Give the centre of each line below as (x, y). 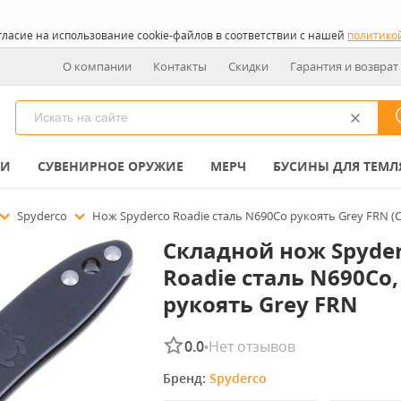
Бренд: (186, 378)
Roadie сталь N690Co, (280, 277)
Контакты (180, 66)
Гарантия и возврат (344, 66)
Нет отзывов (252, 346)
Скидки (248, 66)
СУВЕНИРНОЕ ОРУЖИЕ (111, 166)
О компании (97, 66)
